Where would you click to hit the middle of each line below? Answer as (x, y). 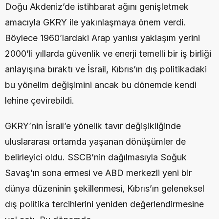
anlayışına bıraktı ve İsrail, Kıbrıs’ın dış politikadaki (106, 69)
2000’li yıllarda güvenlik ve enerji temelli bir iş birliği (108, 54)
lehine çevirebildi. (40, 100)
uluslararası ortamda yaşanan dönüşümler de (95, 142)
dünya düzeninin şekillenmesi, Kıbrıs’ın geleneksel (105, 188)
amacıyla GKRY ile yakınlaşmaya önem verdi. (95, 22)
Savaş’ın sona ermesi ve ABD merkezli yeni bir (98, 173)
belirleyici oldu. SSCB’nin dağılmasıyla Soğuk (96, 157)
